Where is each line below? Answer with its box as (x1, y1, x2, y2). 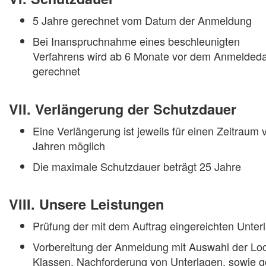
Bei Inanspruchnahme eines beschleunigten (33, 33, 240, 49)
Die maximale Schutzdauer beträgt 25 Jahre (33, 158, 241, 174)
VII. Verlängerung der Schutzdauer (9, 99, 236, 119)
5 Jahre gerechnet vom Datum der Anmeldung (33, 12, 252, 28)
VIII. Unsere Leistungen (9, 194, 164, 214)
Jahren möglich (33, 137, 105, 153)
